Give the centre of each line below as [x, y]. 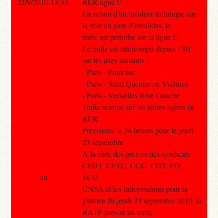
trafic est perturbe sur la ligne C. [131, 36]
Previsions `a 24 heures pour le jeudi [138, 130]
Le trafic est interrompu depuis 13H [136, 48]
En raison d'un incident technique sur [139, 13]
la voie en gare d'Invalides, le [126, 25]
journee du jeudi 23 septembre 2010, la [142, 200]
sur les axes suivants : [115, 60]
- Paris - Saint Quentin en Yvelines [135, 83]
